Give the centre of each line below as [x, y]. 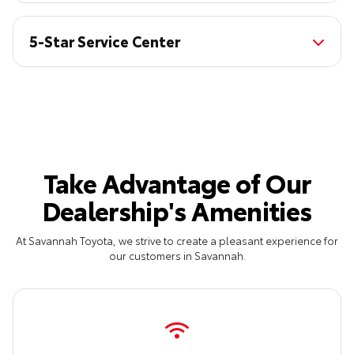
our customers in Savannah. [177, 255]
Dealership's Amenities [177, 209]
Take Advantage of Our [177, 182]
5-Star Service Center [105, 41]
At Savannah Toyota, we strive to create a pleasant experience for [177, 240]
